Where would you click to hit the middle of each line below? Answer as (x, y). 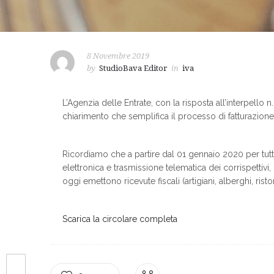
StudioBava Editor (133, 68)
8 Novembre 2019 (118, 56)
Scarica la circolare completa (120, 219)
